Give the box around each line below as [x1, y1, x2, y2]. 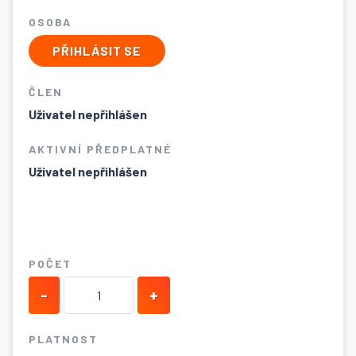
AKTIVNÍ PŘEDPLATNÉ [29, 141, 172, 156]
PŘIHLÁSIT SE [52, 42, 142, 58]
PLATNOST [29, 331, 98, 346]
